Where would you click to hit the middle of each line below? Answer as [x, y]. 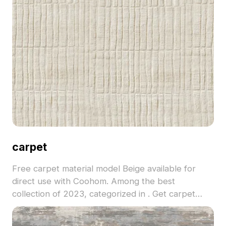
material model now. [51, 206]
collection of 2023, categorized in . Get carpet [103, 193]
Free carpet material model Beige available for [104, 168]
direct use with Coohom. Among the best [93, 181]
